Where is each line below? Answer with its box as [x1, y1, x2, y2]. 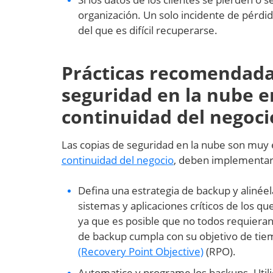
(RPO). [203, 244, 236, 258]
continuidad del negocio [61, 153, 174, 167]
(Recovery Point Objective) [77, 244, 204, 258]
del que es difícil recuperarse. [77, 23, 218, 37]
